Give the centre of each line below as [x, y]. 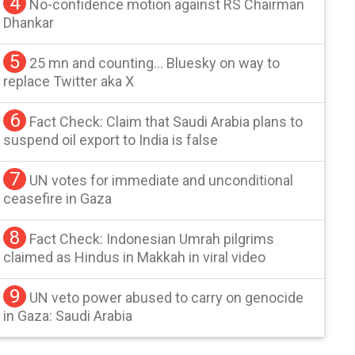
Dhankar [29, 22]
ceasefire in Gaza [58, 198]
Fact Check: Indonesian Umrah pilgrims [152, 239]
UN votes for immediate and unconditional [162, 180]
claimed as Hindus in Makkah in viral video [135, 257]
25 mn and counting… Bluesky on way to [155, 63]
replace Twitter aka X [69, 81]
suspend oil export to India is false [111, 139]
